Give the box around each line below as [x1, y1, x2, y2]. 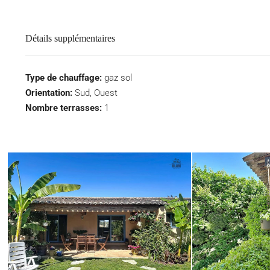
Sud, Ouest [75, 87, 118, 98]
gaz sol [104, 72, 132, 83]
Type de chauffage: [25, 72, 102, 83]
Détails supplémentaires [25, 33, 115, 43]
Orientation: [25, 87, 72, 98]
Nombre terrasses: [25, 102, 102, 113]
